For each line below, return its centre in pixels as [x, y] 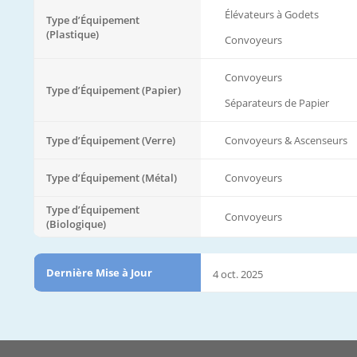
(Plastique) [73, 34]
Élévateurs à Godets [272, 14]
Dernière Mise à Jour [99, 272]
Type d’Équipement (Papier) [114, 90]
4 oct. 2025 [238, 274]
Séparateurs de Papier [277, 102]
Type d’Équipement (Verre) [111, 140]
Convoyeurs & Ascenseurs [286, 140]
